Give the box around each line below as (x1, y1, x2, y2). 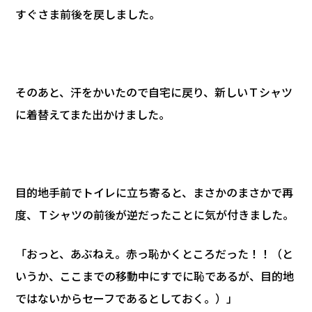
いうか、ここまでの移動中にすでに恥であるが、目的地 (15, 267, 294, 284)
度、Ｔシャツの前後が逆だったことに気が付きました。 (15, 205, 294, 223)
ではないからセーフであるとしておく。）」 (15, 289, 237, 306)
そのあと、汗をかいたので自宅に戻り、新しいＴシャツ (15, 83, 292, 100)
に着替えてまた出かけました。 (15, 105, 170, 123)
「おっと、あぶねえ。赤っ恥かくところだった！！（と (15, 244, 293, 262)
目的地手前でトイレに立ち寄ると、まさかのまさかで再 (15, 183, 293, 201)
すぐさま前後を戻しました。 (15, 5, 160, 22)
